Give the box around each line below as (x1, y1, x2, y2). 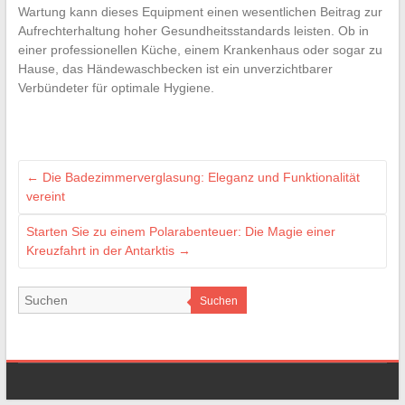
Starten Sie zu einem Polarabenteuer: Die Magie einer (25, 223, 335, 239)
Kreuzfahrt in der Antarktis (25, 242, 178, 258)
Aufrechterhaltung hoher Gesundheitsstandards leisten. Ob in (17, 23, 369, 38)
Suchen (199, 294, 238, 307)
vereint (25, 188, 65, 203)
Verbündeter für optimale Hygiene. (17, 80, 214, 95)
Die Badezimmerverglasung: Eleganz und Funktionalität (38, 169, 360, 184)
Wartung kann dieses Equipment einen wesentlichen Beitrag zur (17, 4, 382, 19)
